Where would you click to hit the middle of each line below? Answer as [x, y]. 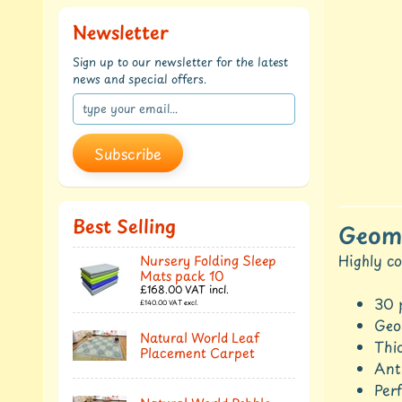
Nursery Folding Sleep [208, 261]
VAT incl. [207, 290]
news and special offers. [140, 79]
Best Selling [124, 227]
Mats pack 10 [182, 276]
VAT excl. [184, 302]
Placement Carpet [197, 353]
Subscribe [128, 153]
